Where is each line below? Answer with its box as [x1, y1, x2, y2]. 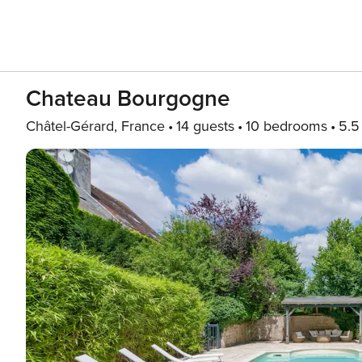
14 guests [176, 117, 234, 135]
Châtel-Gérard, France [26, 117, 165, 135]
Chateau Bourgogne [26, 85, 230, 112]
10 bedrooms [246, 117, 327, 135]
